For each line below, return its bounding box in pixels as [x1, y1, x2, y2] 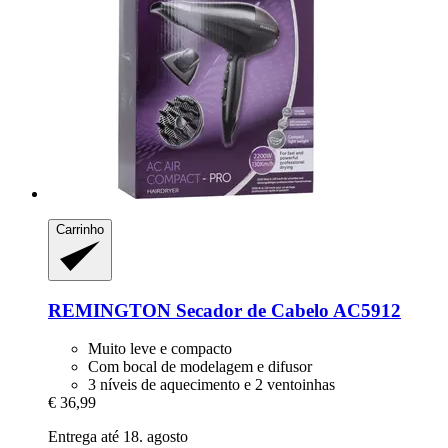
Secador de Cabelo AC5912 [171, 299, 401, 321]
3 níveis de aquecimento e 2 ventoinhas [88, 376, 335, 394]
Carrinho [56, 222, 104, 238]
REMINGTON [48, 299, 171, 321]
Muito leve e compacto [88, 340, 232, 358]
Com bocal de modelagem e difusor [88, 358, 312, 376]
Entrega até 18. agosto [48, 428, 188, 446]
